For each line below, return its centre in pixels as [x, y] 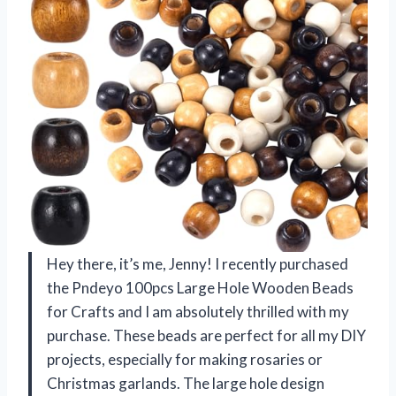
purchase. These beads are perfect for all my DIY [206, 335]
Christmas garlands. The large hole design [186, 383]
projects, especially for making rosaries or [185, 359]
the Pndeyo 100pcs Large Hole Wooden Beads [200, 287]
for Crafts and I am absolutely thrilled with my [198, 311]
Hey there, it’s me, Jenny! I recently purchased [198, 263]
